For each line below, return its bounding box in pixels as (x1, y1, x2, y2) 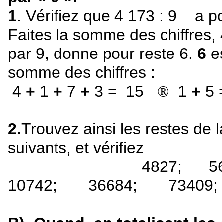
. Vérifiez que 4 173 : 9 (17, 7, 177, 25)
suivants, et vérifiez (8, 139, 144, 157)
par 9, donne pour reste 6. (8, 45, 198, 62)
